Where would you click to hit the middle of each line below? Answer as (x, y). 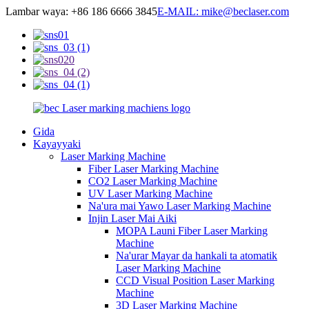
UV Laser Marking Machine (150, 193)
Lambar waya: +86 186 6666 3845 (81, 11)
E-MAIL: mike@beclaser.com (223, 11)
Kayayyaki (57, 144)
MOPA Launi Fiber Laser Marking (192, 231)
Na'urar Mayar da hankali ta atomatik (197, 256)
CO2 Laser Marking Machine (153, 181)
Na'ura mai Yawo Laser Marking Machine (180, 206)
